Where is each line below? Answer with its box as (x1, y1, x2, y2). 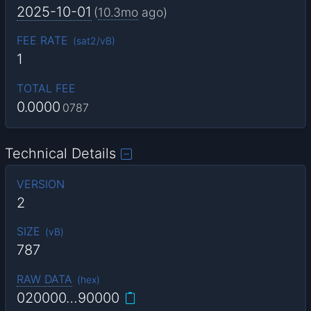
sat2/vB (76, 35, 112, 47)
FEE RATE (16, 33, 68, 48)
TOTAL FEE (16, 81, 76, 95)
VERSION (16, 177, 65, 192)
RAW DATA (16, 271, 72, 286)
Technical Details (5, 145, 117, 162)
